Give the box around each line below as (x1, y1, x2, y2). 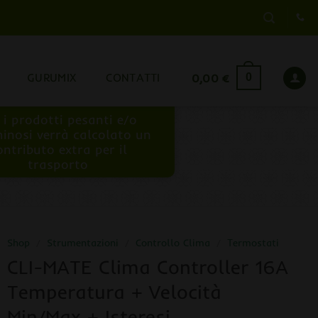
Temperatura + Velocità (6, 279, 221, 304)
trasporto (28, 156, 89, 172)
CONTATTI (106, 70, 160, 84)
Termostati (227, 236, 280, 248)
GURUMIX (27, 70, 77, 84)
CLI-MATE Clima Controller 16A (6, 254, 288, 279)
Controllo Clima (135, 236, 210, 248)
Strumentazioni (46, 236, 119, 248)
